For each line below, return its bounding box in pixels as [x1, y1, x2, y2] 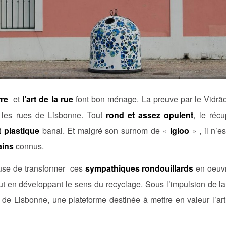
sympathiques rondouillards [85, 162, 194, 175]
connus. [14, 140, 44, 152]
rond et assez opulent [106, 108, 194, 121]
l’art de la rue [22, 93, 73, 105]
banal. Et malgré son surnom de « [39, 124, 167, 136]
